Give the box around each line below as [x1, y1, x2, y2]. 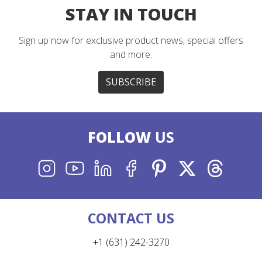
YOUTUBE [65, 158, 123, 175]
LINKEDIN [93, 158, 151, 175]
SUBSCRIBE [106, 75, 156, 89]
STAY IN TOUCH [65, 2, 197, 25]
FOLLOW [88, 126, 151, 147]
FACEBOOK [121, 158, 184, 175]
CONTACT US [88, 209, 174, 228]
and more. [110, 47, 152, 61]
